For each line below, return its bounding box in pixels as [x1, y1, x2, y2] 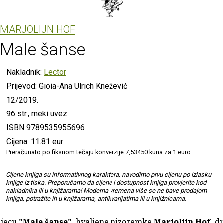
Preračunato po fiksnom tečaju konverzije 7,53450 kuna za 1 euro [6, 148, 191, 156]
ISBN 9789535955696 [6, 122, 85, 132]
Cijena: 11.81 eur [6, 136, 63, 146]
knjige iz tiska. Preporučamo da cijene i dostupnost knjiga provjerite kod [5, 178, 206, 186]
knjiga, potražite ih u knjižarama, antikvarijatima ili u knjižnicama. [5, 194, 186, 202]
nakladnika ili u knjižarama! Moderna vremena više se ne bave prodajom [5, 186, 207, 194]
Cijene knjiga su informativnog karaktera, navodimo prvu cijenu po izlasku [5, 170, 211, 178]
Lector [44, 67, 66, 77]
